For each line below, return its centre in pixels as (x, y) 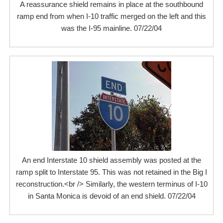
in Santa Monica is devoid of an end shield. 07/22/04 (111, 196)
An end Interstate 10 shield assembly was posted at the (111, 160)
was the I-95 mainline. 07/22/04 (111, 28)
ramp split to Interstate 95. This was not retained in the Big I (111, 172)
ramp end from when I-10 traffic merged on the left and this (111, 16)
